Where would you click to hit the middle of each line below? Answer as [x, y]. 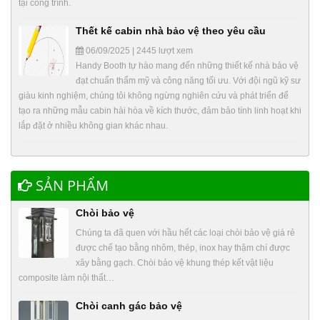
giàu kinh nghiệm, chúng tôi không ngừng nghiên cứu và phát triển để [154, 96]
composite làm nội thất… [66, 278]
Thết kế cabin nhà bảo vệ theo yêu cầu [171, 31]
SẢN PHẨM [70, 186]
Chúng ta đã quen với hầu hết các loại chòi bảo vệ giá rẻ [185, 233]
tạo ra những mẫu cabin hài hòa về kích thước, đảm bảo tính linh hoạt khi [160, 111]
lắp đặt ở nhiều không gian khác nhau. [93, 126]
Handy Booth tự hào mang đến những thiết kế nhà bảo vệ [187, 66]
